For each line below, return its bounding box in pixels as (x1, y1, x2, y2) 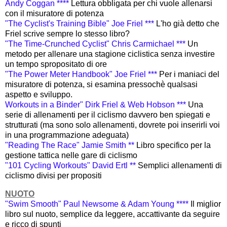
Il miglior (191, 200, 221, 208)
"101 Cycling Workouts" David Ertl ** (5, 161, 138, 170)
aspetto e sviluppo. (5, 90, 72, 99)
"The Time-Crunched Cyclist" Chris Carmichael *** (5, 40, 187, 49)
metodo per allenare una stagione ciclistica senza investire (5, 50, 215, 59)
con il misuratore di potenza (5, 9, 104, 18)
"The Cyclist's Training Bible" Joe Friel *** (5, 19, 156, 28)
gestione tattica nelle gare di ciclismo (5, 151, 137, 160)
